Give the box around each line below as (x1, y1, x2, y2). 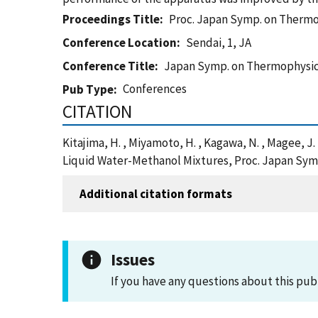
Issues (111, 249, 155, 270)
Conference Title (62, 58, 155, 74)
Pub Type (62, 82, 114, 97)
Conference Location (62, 35, 177, 50)
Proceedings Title (62, 11, 160, 27)
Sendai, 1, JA (186, 35, 252, 50)
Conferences (123, 81, 187, 97)
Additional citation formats (79, 185, 232, 202)
